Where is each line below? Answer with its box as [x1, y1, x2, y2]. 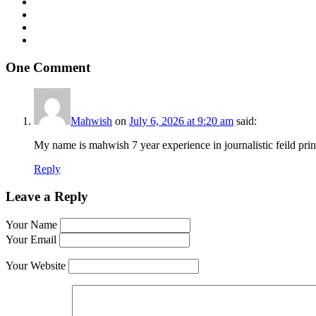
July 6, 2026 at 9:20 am [129, 115, 233, 128]
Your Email [6, 233, 56, 245]
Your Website [6, 259, 66, 272]
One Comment [6, 59, 90, 75]
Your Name [6, 218, 57, 231]
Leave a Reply [6, 188, 88, 204]
